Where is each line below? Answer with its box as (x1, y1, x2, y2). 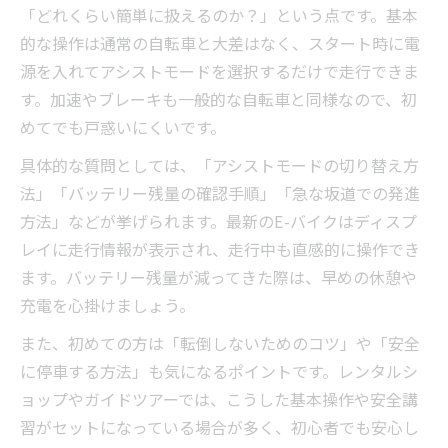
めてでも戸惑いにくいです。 (20, 115, 226, 140)
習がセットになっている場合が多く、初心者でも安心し (20, 415, 419, 440)
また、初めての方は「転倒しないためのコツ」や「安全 (20, 331, 420, 356)
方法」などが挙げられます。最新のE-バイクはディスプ (20, 209, 417, 234)
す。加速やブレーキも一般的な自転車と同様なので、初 (20, 87, 417, 112)
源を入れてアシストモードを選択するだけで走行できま (20, 59, 419, 84)
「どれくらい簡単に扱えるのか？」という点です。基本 (20, 3, 418, 28)
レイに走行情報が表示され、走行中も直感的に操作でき (20, 237, 420, 262)
